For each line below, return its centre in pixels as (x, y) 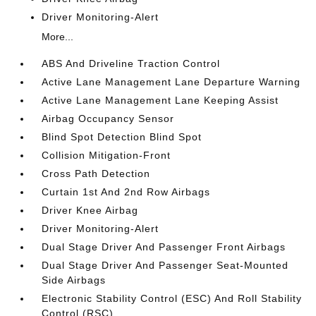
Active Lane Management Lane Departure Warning (171, 82)
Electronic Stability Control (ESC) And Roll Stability (172, 298)
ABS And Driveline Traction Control (131, 63)
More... (58, 37)
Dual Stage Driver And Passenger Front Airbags (164, 247)
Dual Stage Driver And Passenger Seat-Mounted (165, 265)
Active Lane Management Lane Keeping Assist (160, 100)
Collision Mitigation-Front (107, 155)
